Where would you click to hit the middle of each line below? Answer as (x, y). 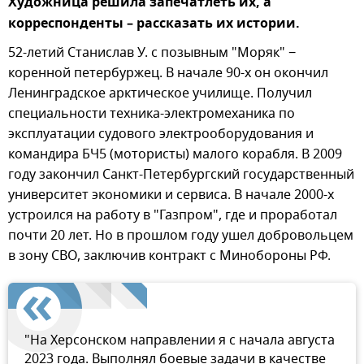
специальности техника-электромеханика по (152, 114)
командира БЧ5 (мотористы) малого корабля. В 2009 (175, 155)
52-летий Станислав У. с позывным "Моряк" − (152, 53)
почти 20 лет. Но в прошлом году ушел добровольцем (181, 236)
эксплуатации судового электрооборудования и (161, 134)
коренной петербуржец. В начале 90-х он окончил (168, 74)
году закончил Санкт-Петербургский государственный (181, 175)
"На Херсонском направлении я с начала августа (180, 341)
